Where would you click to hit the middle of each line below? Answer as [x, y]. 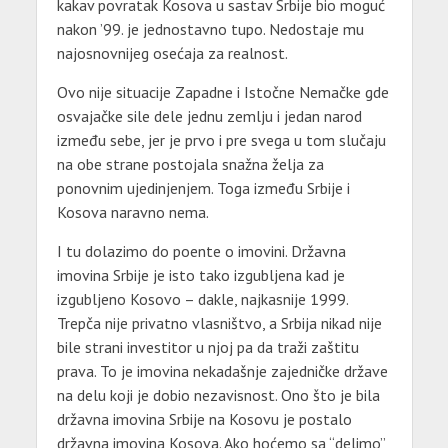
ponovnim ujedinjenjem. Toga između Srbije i [203, 187]
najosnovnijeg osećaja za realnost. [172, 52]
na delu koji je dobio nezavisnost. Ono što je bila [218, 394]
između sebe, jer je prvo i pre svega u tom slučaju [221, 139]
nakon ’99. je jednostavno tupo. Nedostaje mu [210, 28]
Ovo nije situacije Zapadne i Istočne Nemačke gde [222, 91]
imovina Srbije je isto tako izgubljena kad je [200, 274]
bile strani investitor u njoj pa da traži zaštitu [207, 346]
